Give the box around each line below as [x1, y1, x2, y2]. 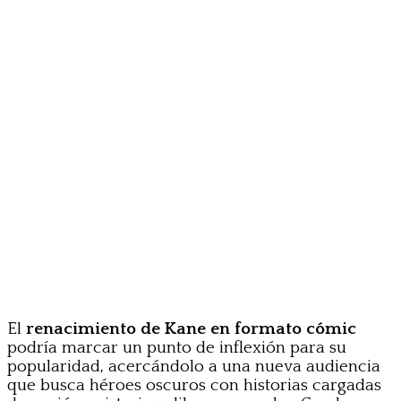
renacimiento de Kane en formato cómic [26, 319, 356, 338]
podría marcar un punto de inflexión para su [7, 337, 346, 357]
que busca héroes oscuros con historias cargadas [7, 375, 381, 395]
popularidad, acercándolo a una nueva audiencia [7, 356, 380, 376]
